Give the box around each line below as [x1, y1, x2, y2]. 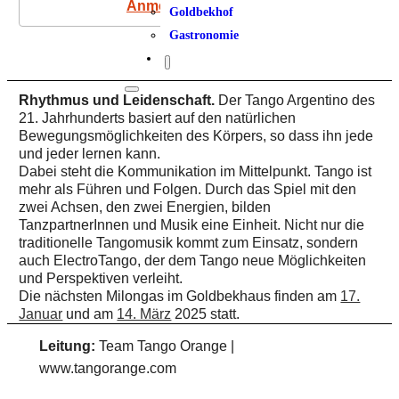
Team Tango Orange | [94, 338, 234, 354]
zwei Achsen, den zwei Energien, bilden [19, 199, 272, 215]
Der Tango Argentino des [218, 93, 376, 108]
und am [62, 306, 118, 322]
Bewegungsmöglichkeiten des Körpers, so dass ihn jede [19, 128, 374, 143]
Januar [19, 306, 63, 322]
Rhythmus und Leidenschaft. [19, 93, 219, 108]
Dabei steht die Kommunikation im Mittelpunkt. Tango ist [19, 164, 372, 179]
